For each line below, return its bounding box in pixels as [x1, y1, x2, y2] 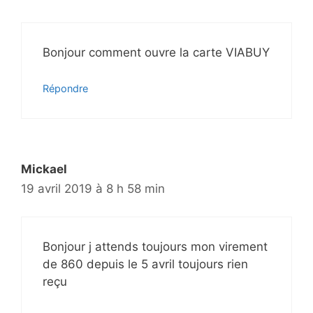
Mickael [21, 161, 67, 176]
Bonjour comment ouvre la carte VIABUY [43, 45, 270, 60]
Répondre [43, 82, 88, 94]
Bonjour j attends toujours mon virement [43, 240, 268, 254]
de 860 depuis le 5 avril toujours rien [43, 257, 248, 272]
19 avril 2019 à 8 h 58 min [21, 181, 165, 196]
